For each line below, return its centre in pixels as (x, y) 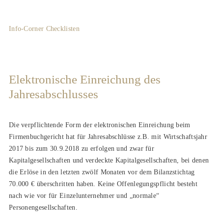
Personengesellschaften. (43, 207)
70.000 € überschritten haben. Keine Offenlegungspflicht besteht (103, 184)
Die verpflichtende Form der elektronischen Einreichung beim (99, 125)
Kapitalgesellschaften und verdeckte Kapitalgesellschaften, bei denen (109, 160)
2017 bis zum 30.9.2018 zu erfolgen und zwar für (82, 148)
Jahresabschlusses (53, 94)
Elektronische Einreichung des (84, 79)
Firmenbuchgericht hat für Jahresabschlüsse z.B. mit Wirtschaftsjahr (108, 137)
